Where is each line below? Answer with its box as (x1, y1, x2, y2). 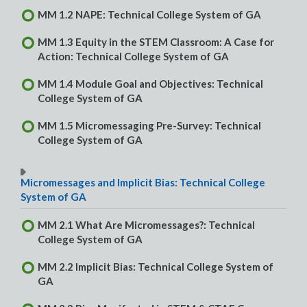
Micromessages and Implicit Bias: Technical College (21, 176, 265, 189)
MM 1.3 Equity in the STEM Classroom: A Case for (38, 36, 274, 49)
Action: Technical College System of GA (38, 50, 229, 63)
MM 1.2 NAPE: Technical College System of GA (38, 8, 261, 21)
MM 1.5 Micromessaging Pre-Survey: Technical (38, 119, 261, 132)
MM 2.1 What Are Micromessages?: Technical (38, 219, 255, 232)
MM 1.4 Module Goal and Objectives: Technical (38, 77, 263, 90)
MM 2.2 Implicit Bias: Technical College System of (38, 260, 273, 273)
